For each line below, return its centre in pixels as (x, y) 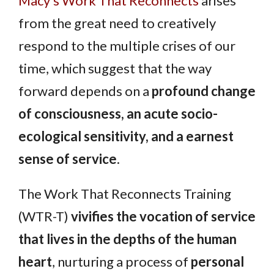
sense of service (68, 159)
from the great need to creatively (117, 23)
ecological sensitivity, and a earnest (126, 136)
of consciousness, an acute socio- (118, 114)
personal (217, 262)
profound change (202, 91)
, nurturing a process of (121, 262)
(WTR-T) (45, 217)
